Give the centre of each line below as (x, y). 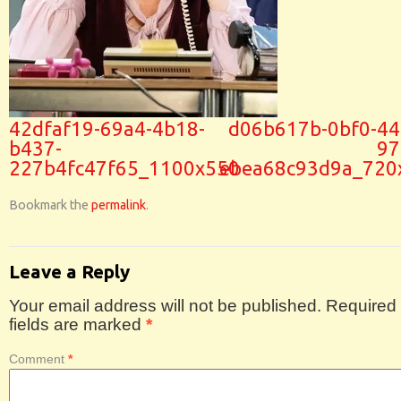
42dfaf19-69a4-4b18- (107, 128)
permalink (119, 205)
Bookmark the (50, 205)
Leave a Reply (69, 272)
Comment (38, 359)
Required (361, 306)
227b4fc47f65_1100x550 (124, 168)
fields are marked (77, 324)
